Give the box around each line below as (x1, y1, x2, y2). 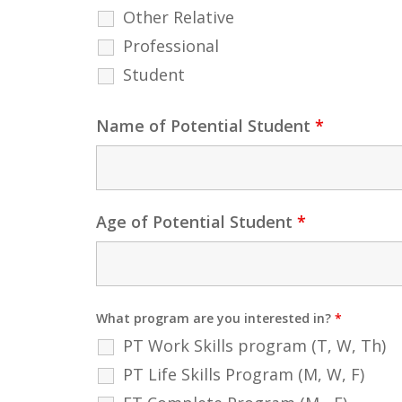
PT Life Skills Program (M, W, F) (123, 363, 364, 386)
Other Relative (123, 6, 234, 29)
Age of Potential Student (96, 211, 297, 233)
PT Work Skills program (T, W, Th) (123, 335, 386, 357)
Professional (123, 35, 219, 57)
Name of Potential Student (96, 115, 315, 137)
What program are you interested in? (96, 310, 335, 328)
